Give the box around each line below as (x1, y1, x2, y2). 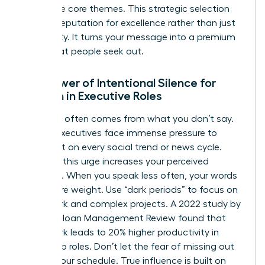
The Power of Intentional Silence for (22, 77, 216, 89)
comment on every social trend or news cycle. (22, 143, 222, 153)
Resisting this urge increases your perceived (22, 157, 209, 167)
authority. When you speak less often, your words (22, 171, 237, 181)
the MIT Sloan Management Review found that (22, 214, 226, 224)
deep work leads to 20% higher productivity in (22, 228, 219, 238)
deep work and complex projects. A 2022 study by (22, 199, 241, 209)
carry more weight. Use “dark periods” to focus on (22, 185, 238, 195)
